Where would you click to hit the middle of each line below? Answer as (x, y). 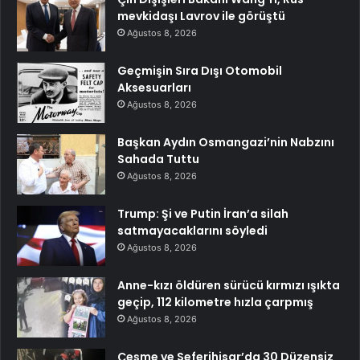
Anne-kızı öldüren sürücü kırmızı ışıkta (229, 285)
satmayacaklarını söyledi (192, 230)
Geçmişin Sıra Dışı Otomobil (200, 70)
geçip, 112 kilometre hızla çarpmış (215, 302)
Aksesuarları (154, 87)
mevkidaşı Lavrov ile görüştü (201, 16)
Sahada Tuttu (158, 159)
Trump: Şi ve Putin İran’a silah (203, 213)
